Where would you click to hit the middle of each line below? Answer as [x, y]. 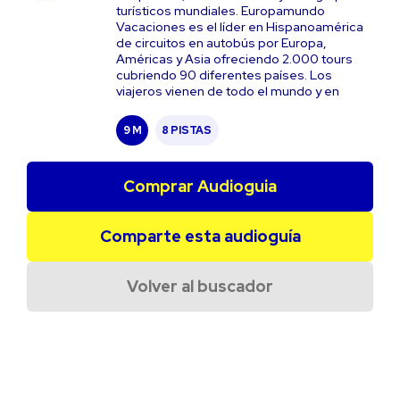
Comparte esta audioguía [200, 236]
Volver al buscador [200, 286]
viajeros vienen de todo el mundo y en [228, 91]
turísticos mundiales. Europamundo [221, 11]
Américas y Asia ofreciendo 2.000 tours [234, 59]
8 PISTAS [187, 130]
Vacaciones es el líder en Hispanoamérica [240, 27]
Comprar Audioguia [200, 186]
